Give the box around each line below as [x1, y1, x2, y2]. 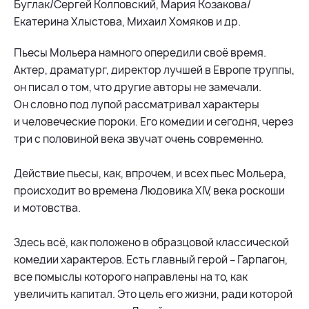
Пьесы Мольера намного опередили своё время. [14, 45, 266, 60]
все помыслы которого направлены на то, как [14, 269, 248, 284]
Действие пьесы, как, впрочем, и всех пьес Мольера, [14, 166, 286, 181]
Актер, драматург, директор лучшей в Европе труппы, [14, 62, 295, 77]
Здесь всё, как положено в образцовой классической [14, 235, 289, 250]
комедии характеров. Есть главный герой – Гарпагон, [14, 252, 288, 267]
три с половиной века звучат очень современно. [14, 131, 263, 146]
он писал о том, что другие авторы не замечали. [14, 79, 261, 94]
